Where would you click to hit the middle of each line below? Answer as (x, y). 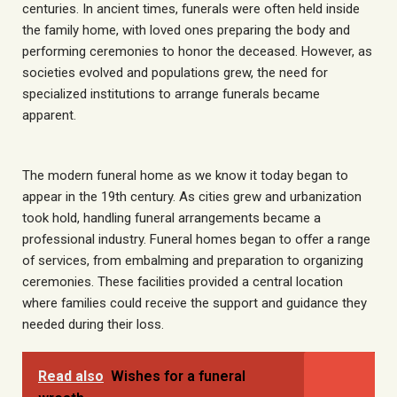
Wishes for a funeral (178, 377)
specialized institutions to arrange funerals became (171, 94)
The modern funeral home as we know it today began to (185, 175)
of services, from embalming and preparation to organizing (193, 260)
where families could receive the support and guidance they (195, 303)
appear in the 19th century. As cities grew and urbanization (192, 196)
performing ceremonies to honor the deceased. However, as (197, 52)
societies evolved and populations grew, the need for (175, 73)
